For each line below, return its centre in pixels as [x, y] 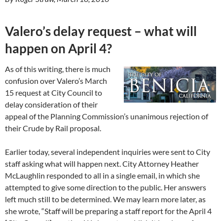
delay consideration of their [51, 104]
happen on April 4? [58, 48]
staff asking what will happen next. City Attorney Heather [102, 163]
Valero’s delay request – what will [101, 31]
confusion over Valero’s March [56, 80]
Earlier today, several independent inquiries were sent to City [108, 151]
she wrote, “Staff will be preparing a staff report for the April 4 [108, 211]
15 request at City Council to [54, 92]
